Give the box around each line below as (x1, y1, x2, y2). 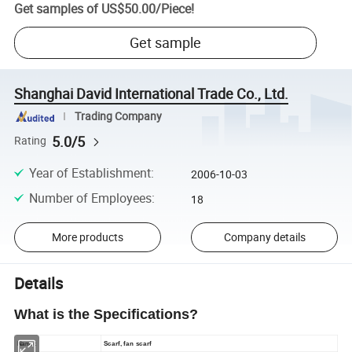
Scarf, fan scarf (103, 339, 152, 347)
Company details (223, 229, 306, 245)
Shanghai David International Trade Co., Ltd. (14, 84, 289, 104)
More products (51, 229, 123, 245)
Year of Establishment (28, 164, 151, 182)
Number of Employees (28, 189, 152, 207)
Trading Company (74, 108, 162, 123)
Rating (14, 134, 47, 148)
